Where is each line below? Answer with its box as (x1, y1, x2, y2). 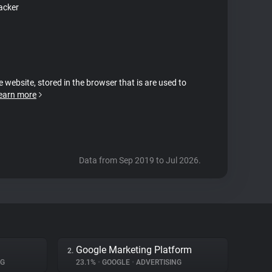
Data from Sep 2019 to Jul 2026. (79, 155, 201, 165)
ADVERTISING (134, 258, 182, 267)
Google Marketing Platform (76, 244, 192, 256)
